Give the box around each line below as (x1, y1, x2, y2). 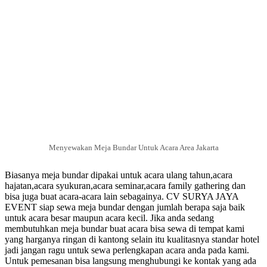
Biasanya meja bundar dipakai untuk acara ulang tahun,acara (5, 170, 232, 181)
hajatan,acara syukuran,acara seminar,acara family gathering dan (5, 181, 246, 191)
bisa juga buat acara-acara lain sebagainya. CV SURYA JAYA (5, 191, 238, 202)
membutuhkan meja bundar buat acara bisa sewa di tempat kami (5, 223, 244, 234)
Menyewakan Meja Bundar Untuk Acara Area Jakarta (48, 143, 219, 153)
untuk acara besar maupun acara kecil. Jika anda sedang (5, 213, 214, 223)
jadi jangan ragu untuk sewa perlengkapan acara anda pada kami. (5, 245, 249, 256)
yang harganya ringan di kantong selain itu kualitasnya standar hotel (5, 234, 259, 245)
